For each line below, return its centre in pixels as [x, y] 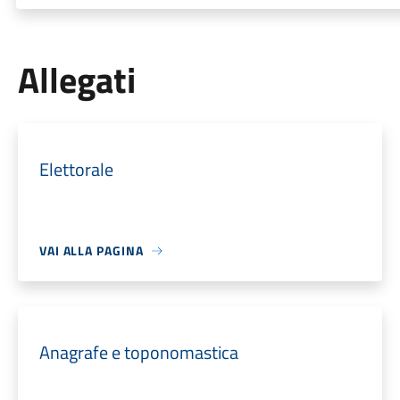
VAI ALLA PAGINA [91, 250]
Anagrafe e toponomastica [138, 352]
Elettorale [76, 169]
